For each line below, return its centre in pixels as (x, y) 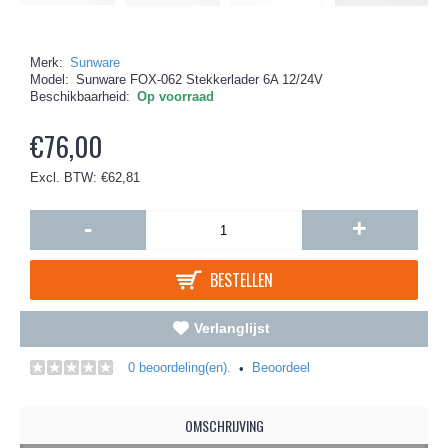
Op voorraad (175, 96)
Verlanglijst (232, 328)
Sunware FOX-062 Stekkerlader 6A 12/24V (199, 79)
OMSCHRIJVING (224, 425)
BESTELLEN (241, 280)
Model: (49, 79)
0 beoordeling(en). (179, 367)
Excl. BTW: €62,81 (85, 177)
